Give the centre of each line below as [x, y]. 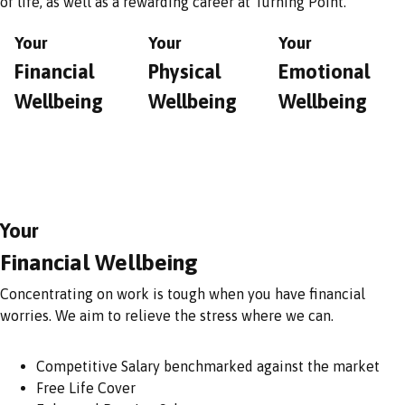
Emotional [324, 71]
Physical [185, 71]
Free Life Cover [86, 387]
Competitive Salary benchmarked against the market [208, 366]
